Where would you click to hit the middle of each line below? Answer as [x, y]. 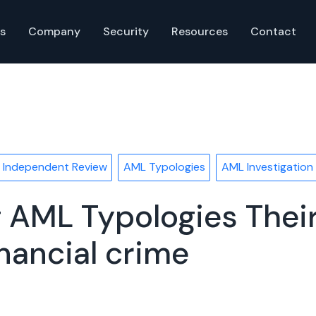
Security [126, 31]
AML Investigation [267, 167]
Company [54, 31]
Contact [273, 31]
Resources [200, 31]
